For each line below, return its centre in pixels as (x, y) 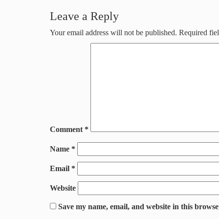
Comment (67, 130)
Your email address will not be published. (113, 33)
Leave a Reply (84, 16)
